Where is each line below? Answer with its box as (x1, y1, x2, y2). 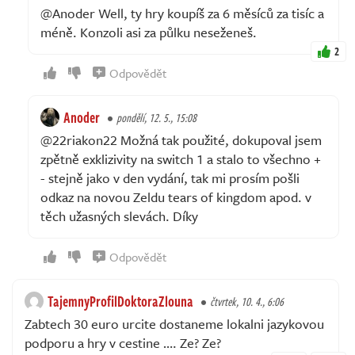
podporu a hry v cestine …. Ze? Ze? (25, 332, 221, 353)
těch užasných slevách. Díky (40, 205, 198, 226)
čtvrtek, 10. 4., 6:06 (210, 292, 284, 310)
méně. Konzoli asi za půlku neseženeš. (40, 21, 257, 42)
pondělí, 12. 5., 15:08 (116, 109, 197, 126)
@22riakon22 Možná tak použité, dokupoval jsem (40, 129, 322, 150)
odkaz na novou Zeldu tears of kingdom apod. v (40, 186, 311, 207)
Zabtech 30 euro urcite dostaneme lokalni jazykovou (25, 313, 324, 334)
